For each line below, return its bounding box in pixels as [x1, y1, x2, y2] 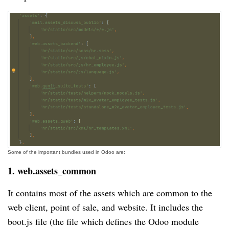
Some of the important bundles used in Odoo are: [8, 149, 125, 155]
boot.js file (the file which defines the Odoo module [8, 215, 199, 227]
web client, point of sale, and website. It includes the [8, 200, 203, 213]
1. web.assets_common [8, 164, 96, 177]
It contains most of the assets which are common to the [8, 186, 212, 199]
